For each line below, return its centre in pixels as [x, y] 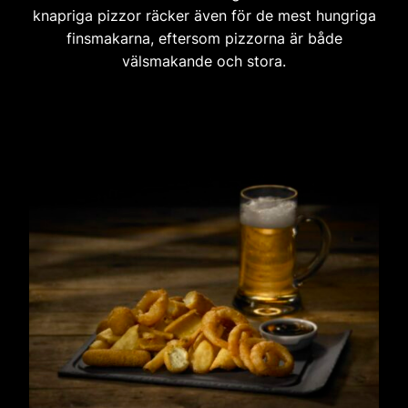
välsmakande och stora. [204, 61]
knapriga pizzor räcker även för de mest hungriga [204, 16]
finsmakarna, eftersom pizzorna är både [204, 39]
